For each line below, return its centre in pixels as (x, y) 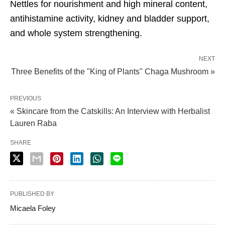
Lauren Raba (33, 123)
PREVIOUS (26, 98)
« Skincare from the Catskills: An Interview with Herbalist (110, 111)
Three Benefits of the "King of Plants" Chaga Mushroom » (113, 72)
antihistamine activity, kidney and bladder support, (110, 19)
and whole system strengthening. (76, 33)
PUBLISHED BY (32, 194)
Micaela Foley (33, 208)
